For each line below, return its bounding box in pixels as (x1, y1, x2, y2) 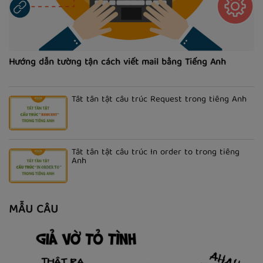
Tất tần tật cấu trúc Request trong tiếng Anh (72, 92, 247, 108)
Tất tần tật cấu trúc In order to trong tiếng (72, 145, 240, 161)
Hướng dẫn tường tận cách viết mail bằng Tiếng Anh (9, 55, 226, 72)
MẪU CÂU (9, 200, 58, 221)
